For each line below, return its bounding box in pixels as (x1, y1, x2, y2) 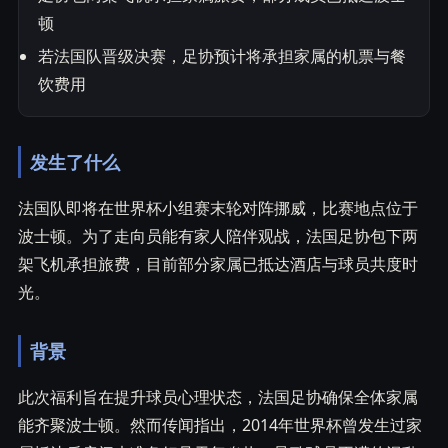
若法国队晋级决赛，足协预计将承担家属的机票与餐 (38, 44, 407, 67)
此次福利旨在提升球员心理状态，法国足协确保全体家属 (18, 386, 418, 409)
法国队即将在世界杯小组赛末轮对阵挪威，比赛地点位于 (18, 196, 418, 219)
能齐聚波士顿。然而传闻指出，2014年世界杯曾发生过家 (18, 414, 422, 437)
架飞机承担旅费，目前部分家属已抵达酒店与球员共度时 (18, 252, 418, 275)
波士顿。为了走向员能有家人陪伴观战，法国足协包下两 (18, 224, 418, 247)
